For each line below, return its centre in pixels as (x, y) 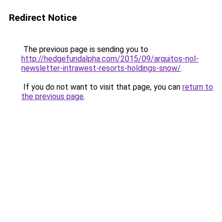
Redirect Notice (43, 18)
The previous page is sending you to (85, 49)
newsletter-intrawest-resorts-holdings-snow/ (101, 68)
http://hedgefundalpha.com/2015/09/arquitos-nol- (110, 59)
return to (198, 87)
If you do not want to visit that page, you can (102, 87)
